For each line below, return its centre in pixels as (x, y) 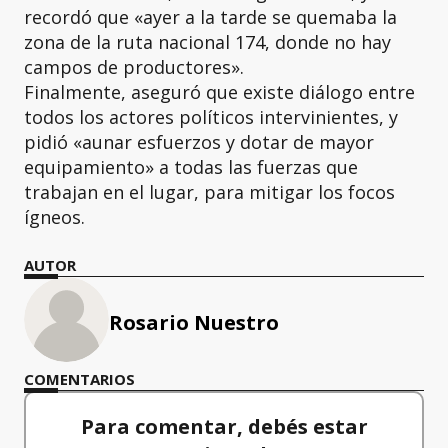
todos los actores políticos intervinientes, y (211, 117)
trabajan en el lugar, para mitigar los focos (209, 192)
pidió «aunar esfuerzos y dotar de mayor (199, 142)
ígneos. (54, 217)
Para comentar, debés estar (224, 426)
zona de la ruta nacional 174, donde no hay (207, 42)
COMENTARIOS (79, 379)
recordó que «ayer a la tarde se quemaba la (210, 17)
